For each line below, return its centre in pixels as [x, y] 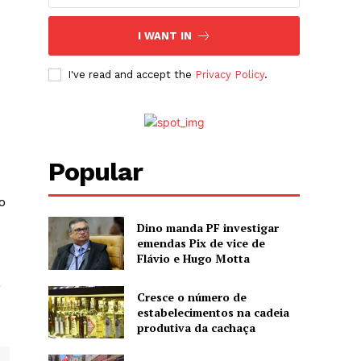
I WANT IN [164, 36]
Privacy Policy [230, 75]
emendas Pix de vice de [201, 243]
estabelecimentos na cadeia [213, 312]
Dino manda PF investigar [207, 228]
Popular [96, 172]
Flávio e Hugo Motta [193, 259]
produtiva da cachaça [196, 327]
